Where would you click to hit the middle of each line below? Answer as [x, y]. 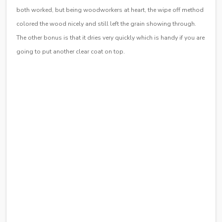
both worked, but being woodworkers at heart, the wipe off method [110, 10]
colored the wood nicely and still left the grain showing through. [106, 24]
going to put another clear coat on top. [71, 51]
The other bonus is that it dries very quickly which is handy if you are [111, 37]
